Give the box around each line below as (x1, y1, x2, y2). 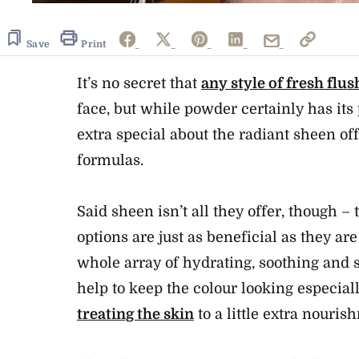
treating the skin (77, 305, 194, 322)
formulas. (77, 151, 143, 168)
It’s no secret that (77, 75, 201, 91)
